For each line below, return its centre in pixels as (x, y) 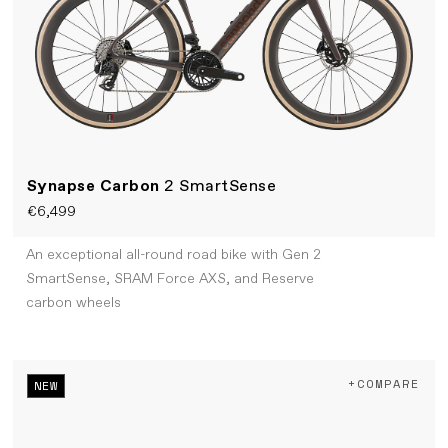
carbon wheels (73, 303)
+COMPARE (384, 384)
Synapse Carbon (95, 186)
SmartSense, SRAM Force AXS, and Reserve (169, 279)
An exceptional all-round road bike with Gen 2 (173, 255)
